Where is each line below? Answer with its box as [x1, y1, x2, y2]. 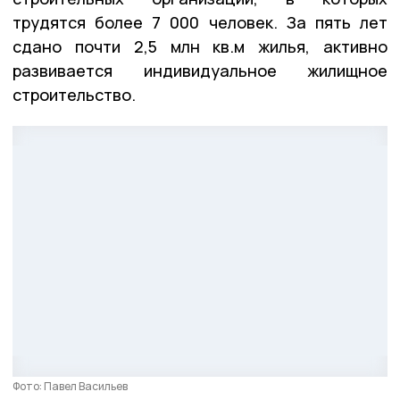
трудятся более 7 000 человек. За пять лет [12, 11, 387, 33]
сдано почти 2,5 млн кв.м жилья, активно [12, 35, 387, 57]
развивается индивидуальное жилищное [12, 59, 387, 81]
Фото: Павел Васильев [12, 379, 128, 395]
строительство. [12, 83, 136, 105]
